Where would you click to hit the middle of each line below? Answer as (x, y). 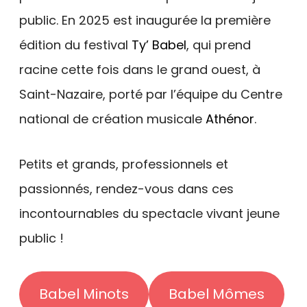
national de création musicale (112, 119)
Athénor (230, 119)
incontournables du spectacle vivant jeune (149, 213)
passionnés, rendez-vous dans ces (126, 188)
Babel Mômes (216, 294)
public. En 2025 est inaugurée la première (145, 20)
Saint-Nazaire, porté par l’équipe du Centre (151, 94)
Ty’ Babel (159, 45)
